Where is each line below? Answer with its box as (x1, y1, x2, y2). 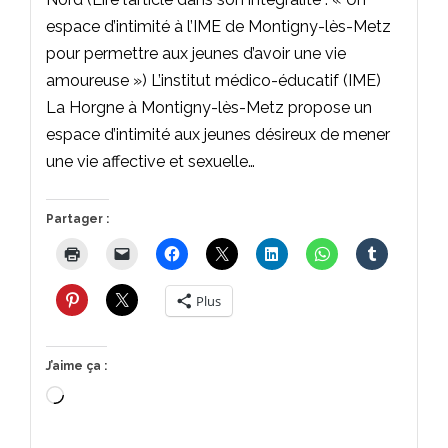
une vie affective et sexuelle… (46, 151, 255, 171)
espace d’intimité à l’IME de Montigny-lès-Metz (46, 16, 391, 36)
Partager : (46, 211, 109, 226)
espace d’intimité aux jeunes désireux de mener (46, 124, 390, 144)
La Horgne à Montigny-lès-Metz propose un (46, 97, 372, 117)
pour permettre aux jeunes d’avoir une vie (46, 43, 346, 63)
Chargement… (63, 387, 162, 407)
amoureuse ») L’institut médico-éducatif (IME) (46, 70, 381, 90)
